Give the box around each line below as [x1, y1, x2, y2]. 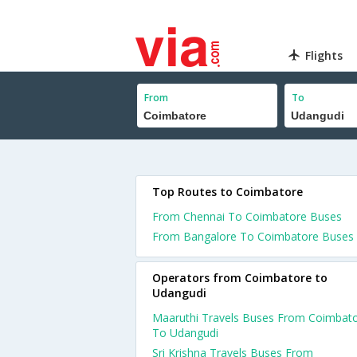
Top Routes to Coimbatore [152, 184, 303, 199]
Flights [305, 48, 343, 63]
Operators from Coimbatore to [152, 270, 328, 285]
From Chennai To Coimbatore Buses [152, 209, 342, 224]
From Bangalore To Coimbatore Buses [152, 229, 354, 244]
